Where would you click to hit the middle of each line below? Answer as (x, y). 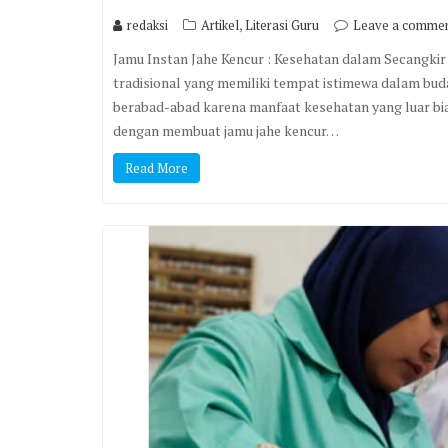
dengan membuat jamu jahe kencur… (226, 131)
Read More (156, 168)
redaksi (147, 25)
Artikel (220, 25)
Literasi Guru (282, 25)
